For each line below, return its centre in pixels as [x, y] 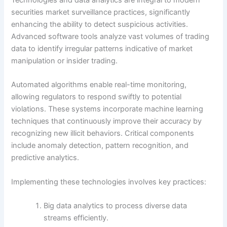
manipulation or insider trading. [65, 61]
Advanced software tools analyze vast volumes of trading [110, 37]
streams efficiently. [76, 218]
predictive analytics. [45, 158]
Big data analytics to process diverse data [116, 206]
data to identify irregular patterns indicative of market [102, 49]
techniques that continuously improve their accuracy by [107, 121]
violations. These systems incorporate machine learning [107, 109]
